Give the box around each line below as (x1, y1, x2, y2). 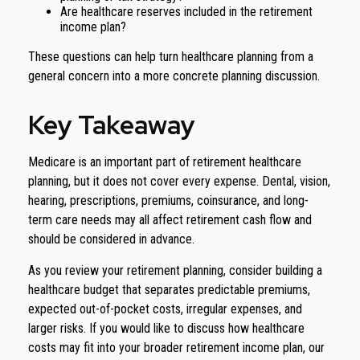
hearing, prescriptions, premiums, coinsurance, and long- (28, 193, 309, 208)
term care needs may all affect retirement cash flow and (28, 212, 312, 227)
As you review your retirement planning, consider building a (28, 263, 322, 278)
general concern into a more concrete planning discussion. (28, 68, 320, 84)
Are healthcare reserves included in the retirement (60, 4, 313, 19)
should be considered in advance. (28, 231, 194, 247)
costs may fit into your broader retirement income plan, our (28, 340, 325, 355)
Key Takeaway (28, 108, 195, 142)
